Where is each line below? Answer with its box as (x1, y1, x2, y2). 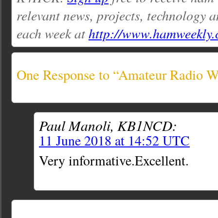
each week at (17, 24, 89, 42)
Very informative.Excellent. (39, 151, 189, 170)
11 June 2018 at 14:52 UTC (39, 131, 190, 150)
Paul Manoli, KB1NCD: (39, 115, 177, 135)
